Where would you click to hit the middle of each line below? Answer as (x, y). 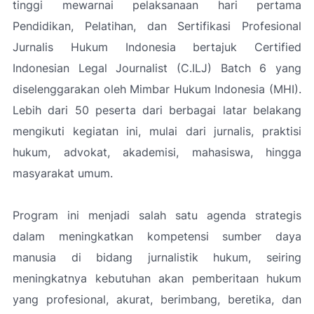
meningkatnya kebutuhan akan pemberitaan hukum (157, 278)
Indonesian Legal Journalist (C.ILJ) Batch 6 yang (157, 68)
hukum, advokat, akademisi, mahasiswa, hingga (157, 152)
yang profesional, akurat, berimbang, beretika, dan (157, 299)
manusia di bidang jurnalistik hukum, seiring (157, 257)
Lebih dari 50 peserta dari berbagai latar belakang (157, 110)
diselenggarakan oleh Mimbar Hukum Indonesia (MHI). (157, 89)
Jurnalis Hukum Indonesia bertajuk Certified (157, 47)
